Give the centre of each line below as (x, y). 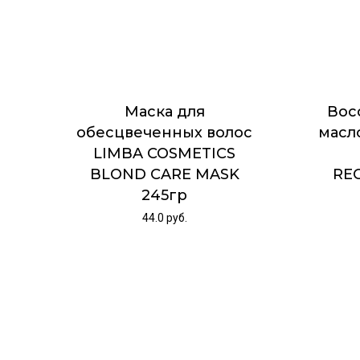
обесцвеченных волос (165, 133)
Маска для (164, 112)
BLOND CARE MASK (164, 175)
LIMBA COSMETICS (165, 154)
